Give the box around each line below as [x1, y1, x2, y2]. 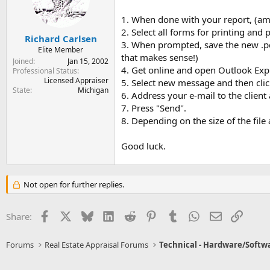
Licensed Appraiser [44, 75, 108, 86]
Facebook [49, 209, 90, 221]
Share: [6, 210, 32, 222]
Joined [13, 55, 33, 66]
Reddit [135, 209, 162, 221]
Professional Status [13, 65, 77, 76]
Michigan [78, 84, 108, 95]
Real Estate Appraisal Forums [45, 239, 149, 250]
